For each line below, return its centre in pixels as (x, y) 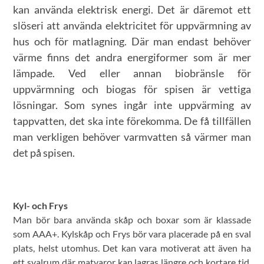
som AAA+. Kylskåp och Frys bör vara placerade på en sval (132, 234)
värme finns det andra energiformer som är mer (132, 57)
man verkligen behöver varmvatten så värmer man (132, 137)
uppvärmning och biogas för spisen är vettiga (132, 89)
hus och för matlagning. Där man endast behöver (132, 42)
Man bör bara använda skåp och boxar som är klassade (132, 220)
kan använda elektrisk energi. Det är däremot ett (132, 10)
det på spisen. (44, 153)
